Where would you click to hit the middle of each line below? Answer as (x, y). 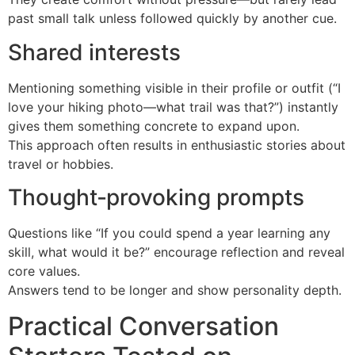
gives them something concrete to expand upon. (154, 126)
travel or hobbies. (61, 164)
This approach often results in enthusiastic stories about (177, 145)
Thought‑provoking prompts (156, 198)
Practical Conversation (143, 326)
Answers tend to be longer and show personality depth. (175, 290)
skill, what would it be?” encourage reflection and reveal (176, 252)
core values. (44, 271)
